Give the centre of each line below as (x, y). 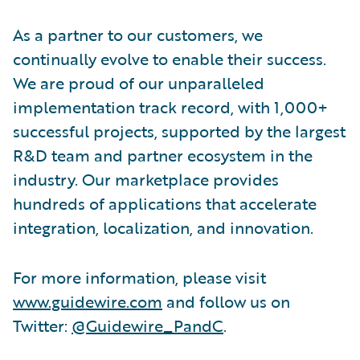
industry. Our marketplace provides (146, 179)
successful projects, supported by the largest (179, 131)
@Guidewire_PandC (147, 325)
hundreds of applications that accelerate (165, 203)
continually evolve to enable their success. (170, 58)
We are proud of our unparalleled (139, 82)
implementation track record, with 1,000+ (170, 106)
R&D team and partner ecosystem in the (163, 155)
